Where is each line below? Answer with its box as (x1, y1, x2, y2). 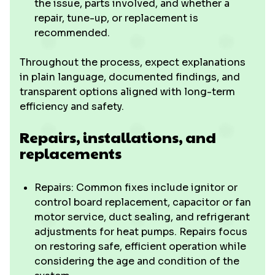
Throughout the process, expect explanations (20, 56, 246, 69)
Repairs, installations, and (20, 126, 216, 147)
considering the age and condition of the (34, 255, 239, 268)
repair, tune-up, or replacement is (34, 12, 198, 25)
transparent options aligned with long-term (20, 85, 235, 98)
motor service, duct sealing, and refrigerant (34, 211, 250, 223)
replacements (20, 142, 122, 163)
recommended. (34, 26, 110, 39)
